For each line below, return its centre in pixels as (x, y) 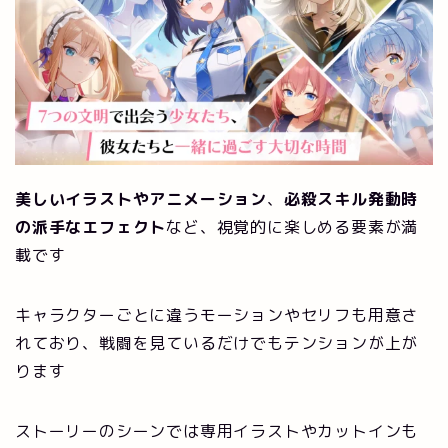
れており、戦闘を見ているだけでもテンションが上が (217, 342)
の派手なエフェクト (91, 226)
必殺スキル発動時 (351, 198)
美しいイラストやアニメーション (141, 198)
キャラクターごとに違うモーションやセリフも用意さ (217, 314)
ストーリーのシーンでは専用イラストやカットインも (217, 430)
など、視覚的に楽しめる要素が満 (292, 226)
